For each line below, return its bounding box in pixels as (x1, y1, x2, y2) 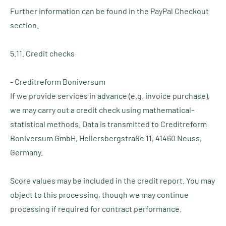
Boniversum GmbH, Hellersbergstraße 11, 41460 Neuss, (10, 133, 202, 143)
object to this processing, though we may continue (10, 190, 189, 199)
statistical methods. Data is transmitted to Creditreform (10, 119, 207, 129)
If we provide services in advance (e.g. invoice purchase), (10, 91, 210, 100)
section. (10, 20, 39, 30)
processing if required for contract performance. (10, 204, 182, 213)
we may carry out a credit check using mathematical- (10, 105, 194, 115)
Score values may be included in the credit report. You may (10, 176, 215, 185)
